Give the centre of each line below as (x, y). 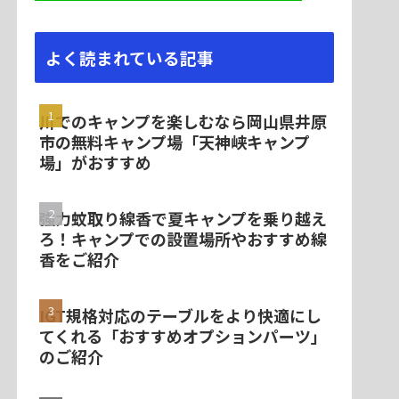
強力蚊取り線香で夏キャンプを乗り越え (183, 218)
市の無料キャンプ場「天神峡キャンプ (175, 141)
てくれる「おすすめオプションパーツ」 (183, 336)
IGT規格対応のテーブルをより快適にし (180, 316)
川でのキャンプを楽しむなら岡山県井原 (183, 121)
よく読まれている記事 (130, 58)
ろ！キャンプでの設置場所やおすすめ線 (183, 238)
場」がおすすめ (95, 162)
